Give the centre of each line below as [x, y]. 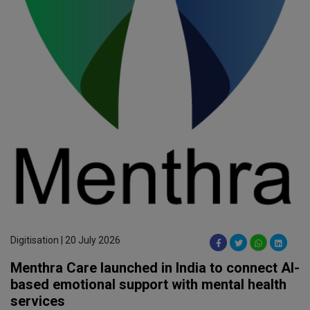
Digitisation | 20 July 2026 [65, 240]
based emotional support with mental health [148, 285]
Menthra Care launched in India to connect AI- [155, 268]
